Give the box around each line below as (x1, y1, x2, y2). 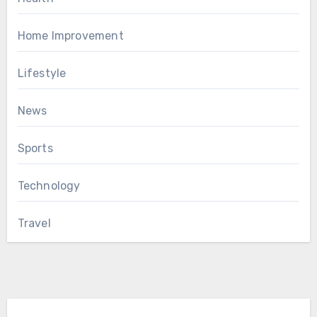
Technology (17, 178, 81, 192)
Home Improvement (17, 28, 124, 42)
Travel (17, 216, 51, 230)
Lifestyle (17, 66, 67, 80)
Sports (17, 141, 53, 155)
